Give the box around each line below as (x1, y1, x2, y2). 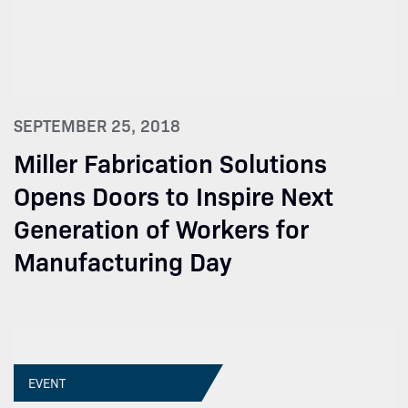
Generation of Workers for (14, 209, 309, 245)
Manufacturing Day (14, 242, 232, 278)
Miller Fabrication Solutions (14, 144, 327, 179)
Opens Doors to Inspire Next (14, 177, 333, 212)
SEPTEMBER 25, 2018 (14, 114, 180, 137)
